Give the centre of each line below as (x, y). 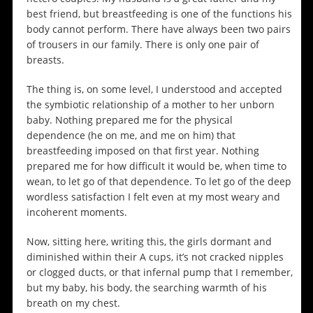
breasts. (45, 60)
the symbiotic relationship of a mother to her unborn (150, 105)
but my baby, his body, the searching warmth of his (146, 288)
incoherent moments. (77, 212)
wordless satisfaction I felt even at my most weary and (153, 197)
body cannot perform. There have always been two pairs (158, 29)
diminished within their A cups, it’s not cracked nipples (155, 257)
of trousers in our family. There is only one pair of (143, 45)
